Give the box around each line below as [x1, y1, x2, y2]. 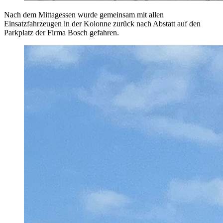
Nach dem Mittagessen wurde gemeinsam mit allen [4, 10, 164, 19]
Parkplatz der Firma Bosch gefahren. [4, 28, 121, 37]
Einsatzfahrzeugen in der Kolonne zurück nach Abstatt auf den [4, 19, 201, 28]
